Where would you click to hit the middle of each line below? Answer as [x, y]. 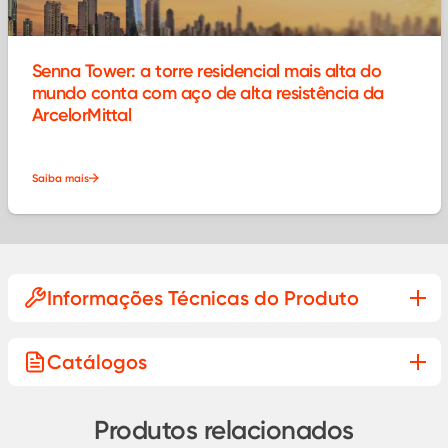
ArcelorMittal [81, 114]
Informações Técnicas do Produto [202, 297]
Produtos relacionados [224, 429]
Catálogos [96, 361]
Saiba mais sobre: [84, 343]
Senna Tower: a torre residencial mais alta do [206, 70]
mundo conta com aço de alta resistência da [207, 92]
